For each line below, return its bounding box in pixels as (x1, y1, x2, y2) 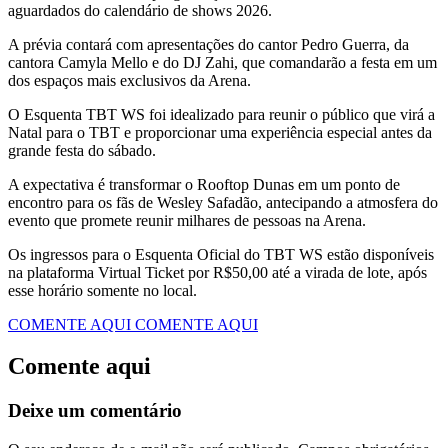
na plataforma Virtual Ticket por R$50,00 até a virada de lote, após (8, 263, 427, 281)
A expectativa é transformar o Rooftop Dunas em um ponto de (8, 175, 400, 193)
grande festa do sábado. (8, 141, 156, 159)
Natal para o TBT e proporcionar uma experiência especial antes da (8, 123, 432, 141)
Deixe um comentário (8, 400, 182, 422)
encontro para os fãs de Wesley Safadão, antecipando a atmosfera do (8, 193, 438, 211)
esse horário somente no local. (8, 281, 197, 299)
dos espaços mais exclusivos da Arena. (8, 71, 251, 89)
